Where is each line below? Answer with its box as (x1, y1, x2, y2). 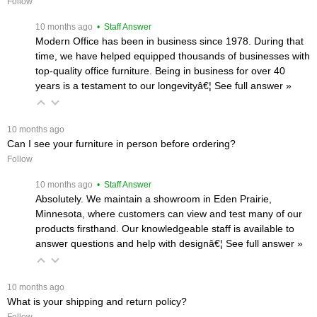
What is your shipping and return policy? (7, 295, 187, 307)
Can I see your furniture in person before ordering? (7, 137, 236, 149)
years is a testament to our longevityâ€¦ (35, 79, 214, 91)
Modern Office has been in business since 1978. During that (35, 35, 304, 47)
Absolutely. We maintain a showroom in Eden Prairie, (35, 192, 272, 204)
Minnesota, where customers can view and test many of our (35, 207, 302, 219)
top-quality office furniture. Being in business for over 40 (35, 64, 285, 76)
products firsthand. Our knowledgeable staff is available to (35, 222, 294, 234)
